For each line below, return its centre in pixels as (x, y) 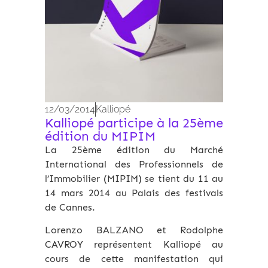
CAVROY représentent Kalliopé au (134, 245)
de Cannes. (70, 207)
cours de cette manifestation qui (134, 259)
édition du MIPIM (100, 136)
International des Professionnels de (134, 164)
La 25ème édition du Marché (134, 150)
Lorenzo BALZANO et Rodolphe (134, 230)
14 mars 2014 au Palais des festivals (134, 193)
